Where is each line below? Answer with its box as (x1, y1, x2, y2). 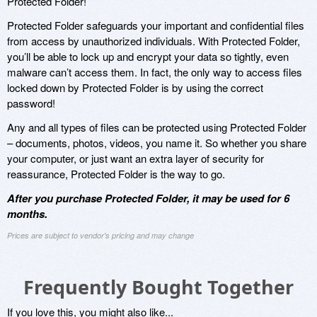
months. (7, 205, 47, 221)
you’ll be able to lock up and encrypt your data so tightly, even (7, 48, 289, 64)
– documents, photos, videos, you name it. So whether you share (7, 134, 306, 150)
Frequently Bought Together (23, 273, 294, 300)
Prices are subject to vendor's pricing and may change (7, 229, 194, 241)
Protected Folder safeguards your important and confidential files (7, 17, 304, 33)
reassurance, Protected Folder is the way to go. (7, 166, 225, 181)
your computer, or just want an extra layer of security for (7, 150, 264, 166)
